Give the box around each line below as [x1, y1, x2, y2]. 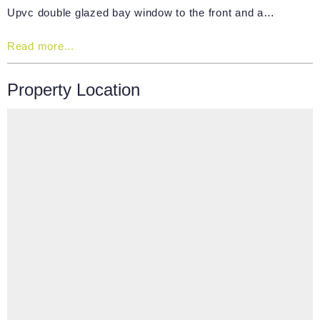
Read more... [6, 39, 74, 52]
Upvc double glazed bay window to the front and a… [6, 6, 275, 19]
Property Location [6, 79, 140, 99]
